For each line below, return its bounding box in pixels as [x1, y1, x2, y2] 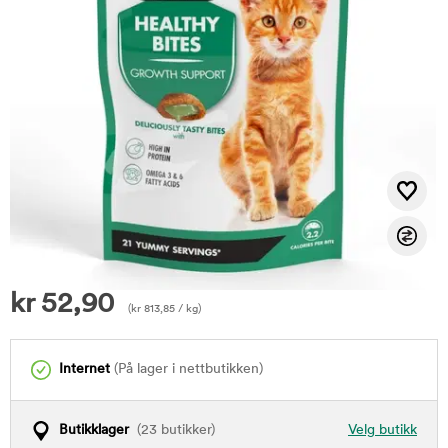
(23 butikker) [129, 423, 215, 438]
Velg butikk [348, 423, 417, 438]
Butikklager [59, 423, 129, 438]
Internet [59, 362, 110, 377]
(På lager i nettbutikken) [110, 362, 263, 377]
